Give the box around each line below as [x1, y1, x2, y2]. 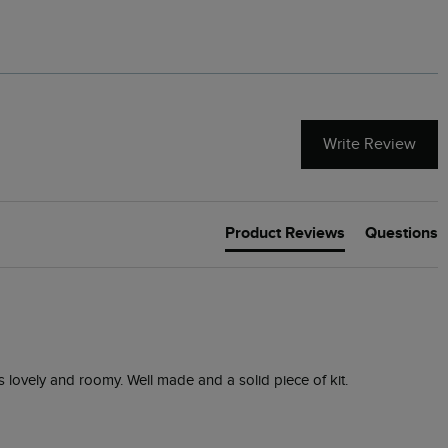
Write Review [323, 135, 416, 155]
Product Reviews [225, 222, 345, 243]
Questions [365, 222, 438, 243]
